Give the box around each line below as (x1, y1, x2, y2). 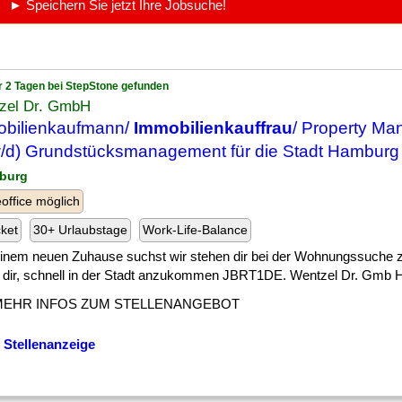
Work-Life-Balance (143, 223, 248, 237)
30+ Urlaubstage (33, 223, 127, 237)
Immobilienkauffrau (134, 118, 293, 137)
